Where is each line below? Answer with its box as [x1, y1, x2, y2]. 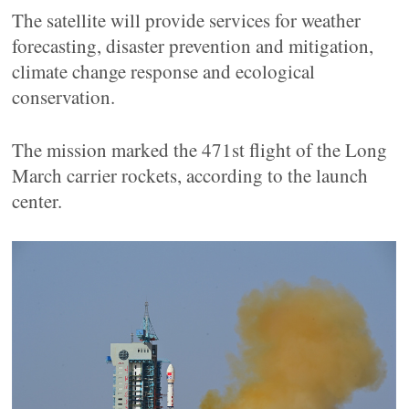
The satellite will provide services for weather [12, 7, 362, 33]
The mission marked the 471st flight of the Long [12, 137, 388, 163]
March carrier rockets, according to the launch [12, 163, 369, 188]
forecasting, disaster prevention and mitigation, [12, 33, 374, 58]
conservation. [12, 84, 116, 110]
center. [12, 188, 63, 214]
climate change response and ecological [12, 58, 316, 84]
